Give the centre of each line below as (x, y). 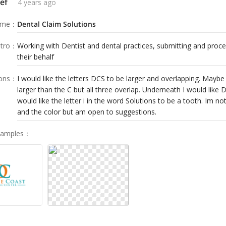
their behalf (36, 57)
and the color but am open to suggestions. (87, 112)
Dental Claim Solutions (56, 24)
